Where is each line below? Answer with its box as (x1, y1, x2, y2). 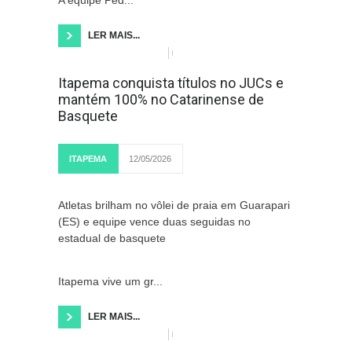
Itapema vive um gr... (58, 275, 163, 288)
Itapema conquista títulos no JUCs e (58, 75, 284, 91)
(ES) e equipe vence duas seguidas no (58, 215, 251, 228)
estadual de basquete (58, 232, 166, 244)
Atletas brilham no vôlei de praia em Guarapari (58, 199, 290, 211)
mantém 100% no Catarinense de (58, 91, 264, 108)
